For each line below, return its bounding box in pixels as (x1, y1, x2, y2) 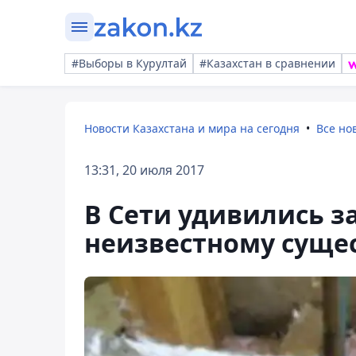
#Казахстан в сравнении (199, 56, 335, 71)
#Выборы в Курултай (72, 56, 187, 71)
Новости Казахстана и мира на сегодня (84, 121, 300, 136)
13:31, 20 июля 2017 (84, 161, 204, 179)
